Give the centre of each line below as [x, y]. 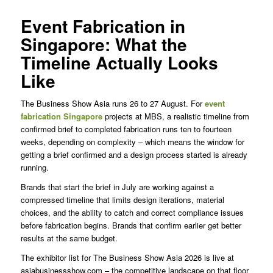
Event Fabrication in [103, 26]
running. [34, 167]
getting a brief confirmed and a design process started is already [134, 154]
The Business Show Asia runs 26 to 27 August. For [112, 103]
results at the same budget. [69, 238]
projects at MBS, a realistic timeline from [175, 116]
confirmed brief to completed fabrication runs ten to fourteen [126, 129]
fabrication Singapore [61, 116]
